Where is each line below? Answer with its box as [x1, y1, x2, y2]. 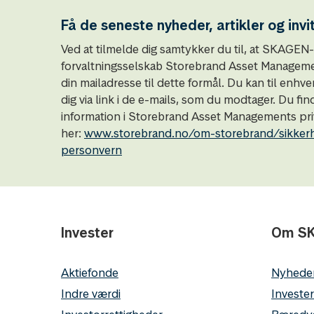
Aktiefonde [61, 265, 118, 280]
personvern [61, 142, 122, 158]
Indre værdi [61, 286, 121, 301]
